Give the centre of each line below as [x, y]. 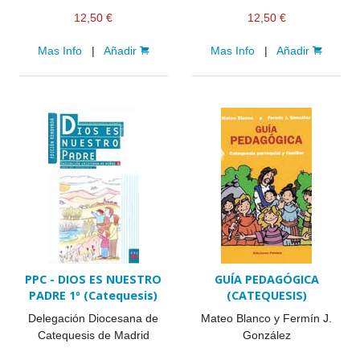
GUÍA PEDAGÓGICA [266, 279]
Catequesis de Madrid [93, 335]
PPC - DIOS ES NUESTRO [94, 279]
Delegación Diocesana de [94, 318]
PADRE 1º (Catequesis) [94, 295]
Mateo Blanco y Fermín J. [267, 318]
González [266, 335]
